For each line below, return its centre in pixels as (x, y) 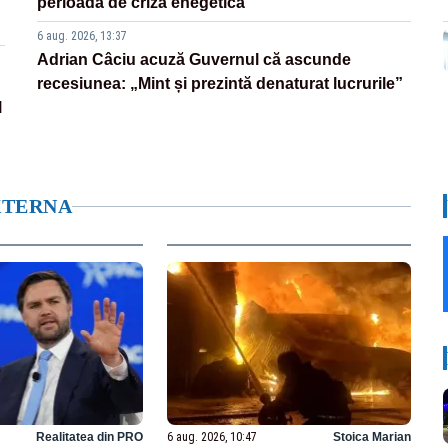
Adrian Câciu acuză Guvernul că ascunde (194, 60)
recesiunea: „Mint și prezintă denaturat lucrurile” (220, 84)
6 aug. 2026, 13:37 (82, 36)
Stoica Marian (371, 436)
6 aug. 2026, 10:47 (212, 436)
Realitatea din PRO (90, 436)
